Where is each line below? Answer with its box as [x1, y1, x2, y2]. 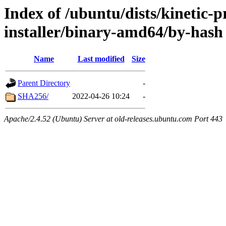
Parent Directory [18, 79, 70, 88]
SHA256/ [18, 92, 48, 101]
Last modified [77, 54, 125, 64]
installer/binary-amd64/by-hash [4, 23, 223, 41]
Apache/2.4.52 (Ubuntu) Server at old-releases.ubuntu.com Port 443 [4, 115, 222, 124]
